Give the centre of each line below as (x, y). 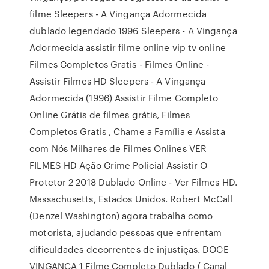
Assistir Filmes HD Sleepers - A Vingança (118, 81)
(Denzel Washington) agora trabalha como (121, 216)
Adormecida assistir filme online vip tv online (128, 47)
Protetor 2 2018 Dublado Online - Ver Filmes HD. (133, 182)
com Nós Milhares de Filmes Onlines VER (118, 148)
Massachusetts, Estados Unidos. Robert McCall (131, 199)
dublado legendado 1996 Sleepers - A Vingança (133, 31)
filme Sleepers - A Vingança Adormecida (118, 14)
